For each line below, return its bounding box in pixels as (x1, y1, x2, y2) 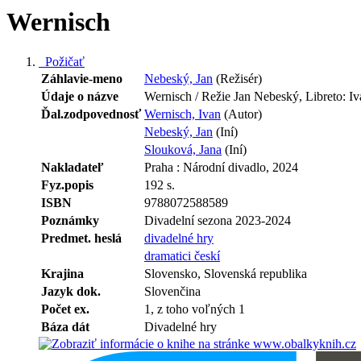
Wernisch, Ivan (144, 106, 221, 121)
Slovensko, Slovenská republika (144, 266, 307, 280)
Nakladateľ (41, 160, 104, 174)
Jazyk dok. (41, 284, 101, 298)
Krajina (41, 266, 84, 280)
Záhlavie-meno (41, 71, 122, 85)
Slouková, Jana (144, 142, 222, 156)
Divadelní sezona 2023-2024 (144, 213, 291, 227)
